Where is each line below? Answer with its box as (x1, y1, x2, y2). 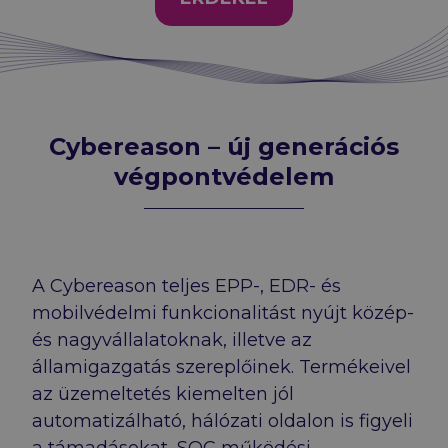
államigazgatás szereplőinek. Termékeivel (32, 355, 411, 378)
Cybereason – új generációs (49, 131, 399, 161)
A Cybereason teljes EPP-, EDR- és (32, 274, 341, 297)
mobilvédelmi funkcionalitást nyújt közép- (32, 301, 414, 324)
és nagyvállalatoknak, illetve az (32, 328, 312, 351)
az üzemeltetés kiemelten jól (32, 382, 294, 405)
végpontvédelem (114, 161, 334, 191)
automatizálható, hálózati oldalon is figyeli (32, 409, 413, 432)
